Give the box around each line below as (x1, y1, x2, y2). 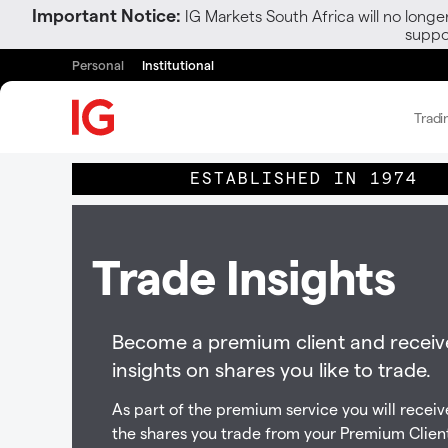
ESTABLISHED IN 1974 (190, 170, 418, 187)
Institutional (142, 57, 214, 72)
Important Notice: (32, 4, 181, 25)
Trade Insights (92, 247, 395, 304)
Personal (72, 57, 124, 72)
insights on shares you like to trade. (112, 357, 431, 381)
